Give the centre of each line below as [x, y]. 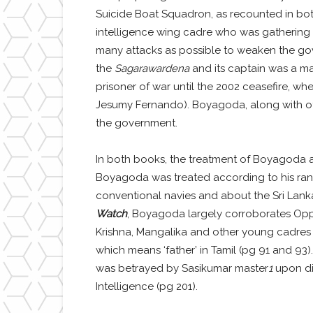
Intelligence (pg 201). [146, 287]
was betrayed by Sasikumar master [182, 269]
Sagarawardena [152, 69]
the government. [136, 123]
